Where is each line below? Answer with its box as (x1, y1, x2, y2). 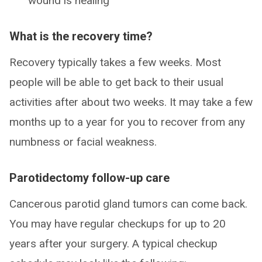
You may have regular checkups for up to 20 (9, 217, 226, 230)
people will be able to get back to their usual (9, 75, 223, 89)
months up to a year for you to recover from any (9, 115, 245, 129)
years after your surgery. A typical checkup (9, 237, 218, 250)
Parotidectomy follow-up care (9, 171, 170, 185)
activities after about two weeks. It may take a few (9, 95, 253, 109)
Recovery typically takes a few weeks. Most (9, 56, 221, 69)
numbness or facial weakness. (9, 135, 157, 149)
